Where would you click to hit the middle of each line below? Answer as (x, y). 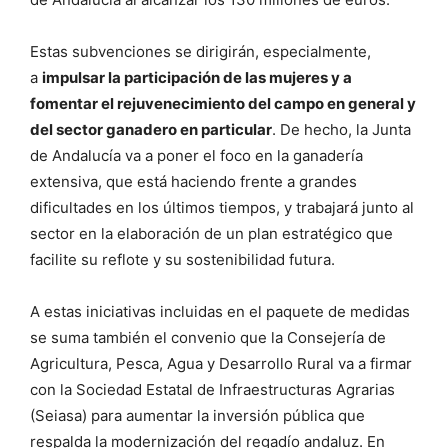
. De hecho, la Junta (341, 129)
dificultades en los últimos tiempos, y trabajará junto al (222, 207)
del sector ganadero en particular (151, 129)
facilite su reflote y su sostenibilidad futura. (182, 259)
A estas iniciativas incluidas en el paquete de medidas (220, 311)
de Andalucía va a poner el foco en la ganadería (196, 155)
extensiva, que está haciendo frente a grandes (193, 181)
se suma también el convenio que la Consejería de (208, 337)
